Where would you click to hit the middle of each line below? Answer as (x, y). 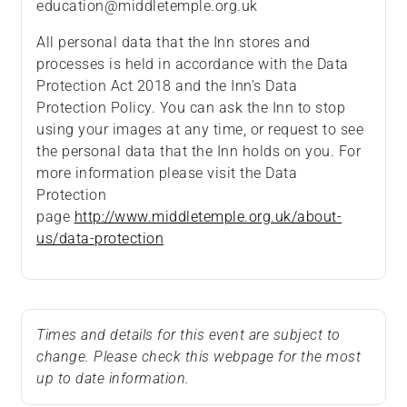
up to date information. (113, 379)
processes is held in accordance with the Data (193, 65)
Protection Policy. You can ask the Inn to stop (191, 108)
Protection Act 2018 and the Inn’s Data (167, 86)
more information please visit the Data (167, 174)
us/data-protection (100, 239)
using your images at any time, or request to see (200, 130)
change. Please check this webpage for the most (199, 357)
